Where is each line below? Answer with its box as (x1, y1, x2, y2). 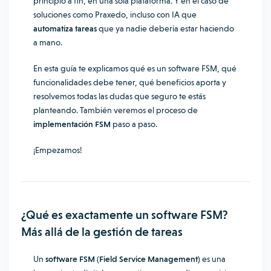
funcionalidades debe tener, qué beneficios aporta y (33, 77, 226, 87)
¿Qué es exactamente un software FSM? (21, 207, 228, 222)
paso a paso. (111, 119, 157, 129)
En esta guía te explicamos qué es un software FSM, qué (33, 64, 237, 73)
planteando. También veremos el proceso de (33, 105, 198, 115)
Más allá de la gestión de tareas (21, 224, 183, 239)
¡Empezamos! (33, 145, 82, 155)
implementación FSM (33, 119, 111, 129)
